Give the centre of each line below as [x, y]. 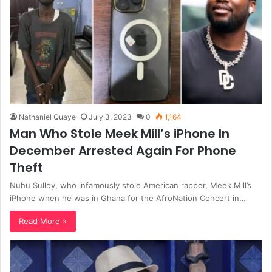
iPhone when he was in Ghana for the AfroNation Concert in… [128, 198]
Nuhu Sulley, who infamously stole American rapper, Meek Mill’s [131, 185]
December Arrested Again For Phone [123, 151]
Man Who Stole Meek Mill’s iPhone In [120, 134]
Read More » [43, 221]
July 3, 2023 [110, 117]
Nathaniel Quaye [47, 117]
